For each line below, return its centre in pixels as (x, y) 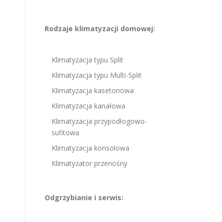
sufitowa (65, 133)
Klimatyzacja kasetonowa (93, 91)
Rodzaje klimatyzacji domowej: (100, 29)
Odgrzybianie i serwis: (84, 198)
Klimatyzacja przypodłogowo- (99, 121)
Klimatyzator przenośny (89, 164)
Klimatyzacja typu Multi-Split (97, 75)
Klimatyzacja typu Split (87, 60)
